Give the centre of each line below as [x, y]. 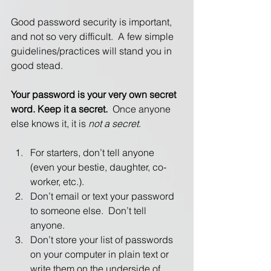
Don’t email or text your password [103, 196]
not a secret [113, 123]
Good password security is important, [93, 21]
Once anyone [140, 109]
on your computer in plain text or [101, 254]
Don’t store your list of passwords [103, 239]
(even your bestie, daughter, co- [98, 167]
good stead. [38, 65]
